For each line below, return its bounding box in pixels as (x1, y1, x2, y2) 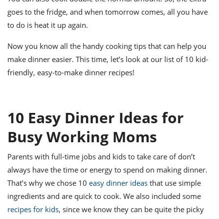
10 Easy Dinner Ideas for (7, 107, 184, 128)
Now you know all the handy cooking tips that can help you (7, 41, 206, 51)
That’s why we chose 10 (7, 177, 89, 188)
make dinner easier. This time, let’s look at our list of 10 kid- (7, 54, 208, 64)
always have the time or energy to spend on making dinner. (7, 164, 207, 175)
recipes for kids (7, 204, 59, 214)
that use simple (148, 177, 201, 188)
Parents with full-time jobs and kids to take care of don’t (7, 151, 195, 161)
